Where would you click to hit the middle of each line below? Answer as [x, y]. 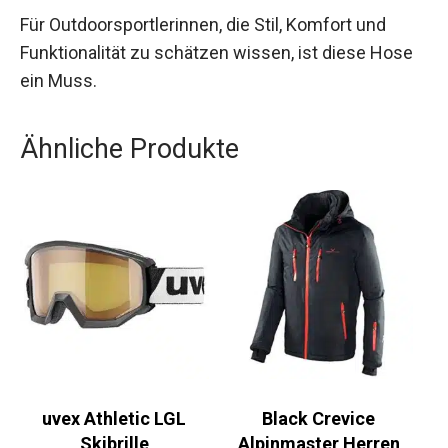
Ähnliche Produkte [129, 149]
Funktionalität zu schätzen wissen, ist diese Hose [216, 53]
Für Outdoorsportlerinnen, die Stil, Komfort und [203, 25]
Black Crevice [319, 419]
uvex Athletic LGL [114, 419]
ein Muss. [58, 81]
